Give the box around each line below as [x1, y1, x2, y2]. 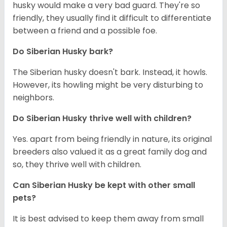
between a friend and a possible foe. [13, 25, 157, 37]
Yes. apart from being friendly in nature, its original [13, 133, 212, 145]
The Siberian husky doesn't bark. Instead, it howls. [13, 66, 207, 79]
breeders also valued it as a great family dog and [13, 146, 207, 158]
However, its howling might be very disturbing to [13, 79, 203, 91]
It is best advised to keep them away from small [13, 213, 204, 225]
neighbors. [13, 92, 54, 104]
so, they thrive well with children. [13, 159, 143, 171]
